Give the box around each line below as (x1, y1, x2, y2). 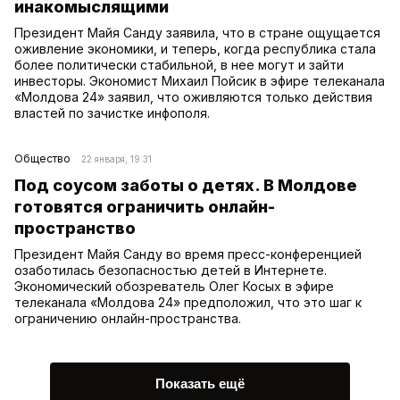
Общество (14, 151, 71, 165)
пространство (14, 218, 136, 237)
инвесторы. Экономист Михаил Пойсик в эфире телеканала (14, 72, 385, 88)
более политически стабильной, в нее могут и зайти (14, 56, 344, 72)
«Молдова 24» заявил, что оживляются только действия (14, 88, 372, 104)
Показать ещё (155, 375, 245, 391)
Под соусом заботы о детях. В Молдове (14, 175, 357, 195)
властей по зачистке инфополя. (14, 104, 210, 121)
